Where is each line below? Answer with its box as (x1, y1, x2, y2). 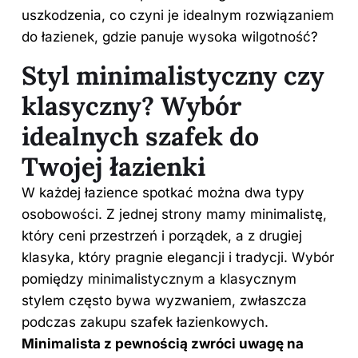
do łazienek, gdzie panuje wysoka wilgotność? (22, 29, 318, 46)
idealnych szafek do (22, 120, 259, 153)
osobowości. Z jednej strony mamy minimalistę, (22, 206, 327, 223)
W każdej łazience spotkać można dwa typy (22, 185, 304, 201)
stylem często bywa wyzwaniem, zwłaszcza (22, 292, 307, 309)
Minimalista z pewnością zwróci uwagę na (22, 336, 304, 352)
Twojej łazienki (22, 150, 205, 184)
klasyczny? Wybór (22, 89, 241, 123)
